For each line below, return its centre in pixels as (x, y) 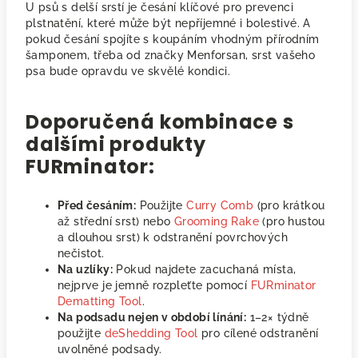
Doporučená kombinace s (160, 122)
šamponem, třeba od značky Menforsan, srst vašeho (171, 55)
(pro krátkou (289, 205)
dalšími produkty (116, 144)
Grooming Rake (217, 221)
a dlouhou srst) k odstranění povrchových (173, 237)
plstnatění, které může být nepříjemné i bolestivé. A (168, 23)
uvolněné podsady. (110, 349)
